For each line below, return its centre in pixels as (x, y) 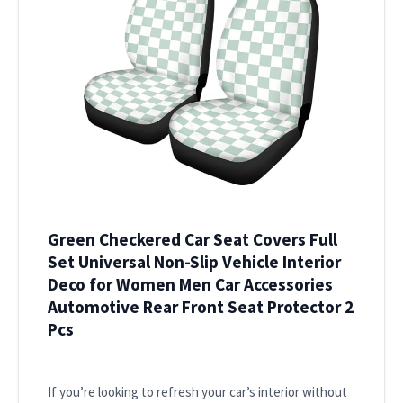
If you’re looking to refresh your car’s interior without (197, 392)
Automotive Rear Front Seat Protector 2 (201, 307)
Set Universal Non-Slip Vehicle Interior (194, 262)
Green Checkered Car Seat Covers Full (193, 240)
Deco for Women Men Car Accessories (190, 285)
